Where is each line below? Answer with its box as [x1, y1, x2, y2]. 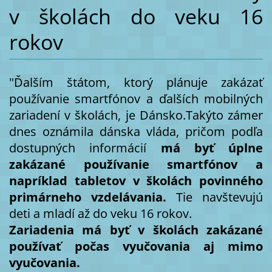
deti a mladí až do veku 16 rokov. [8, 205, 192, 222]
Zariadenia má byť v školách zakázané [8, 222, 263, 239]
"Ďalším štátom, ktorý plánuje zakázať [8, 74, 263, 91]
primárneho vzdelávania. [8, 189, 177, 206]
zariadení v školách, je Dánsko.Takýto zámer [8, 107, 263, 124]
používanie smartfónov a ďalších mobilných [8, 90, 263, 107]
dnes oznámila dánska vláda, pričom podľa [8, 123, 263, 140]
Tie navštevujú [176, 189, 263, 206]
